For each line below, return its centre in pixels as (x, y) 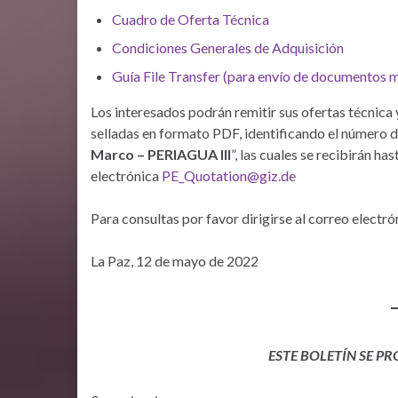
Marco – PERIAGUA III (161, 154)
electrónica (126, 175)
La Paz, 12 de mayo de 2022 (175, 261)
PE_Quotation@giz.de (229, 175)
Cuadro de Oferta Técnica (191, 19)
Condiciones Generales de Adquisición (228, 48)
